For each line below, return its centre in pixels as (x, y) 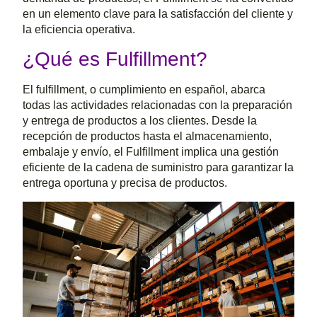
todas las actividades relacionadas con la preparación (158, 105)
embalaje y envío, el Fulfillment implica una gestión (151, 152)
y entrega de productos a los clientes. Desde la (140, 121)
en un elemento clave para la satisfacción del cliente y (158, 14)
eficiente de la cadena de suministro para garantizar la (158, 168)
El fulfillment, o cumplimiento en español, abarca (144, 90)
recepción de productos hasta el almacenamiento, (148, 137)
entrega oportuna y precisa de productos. (125, 183)
